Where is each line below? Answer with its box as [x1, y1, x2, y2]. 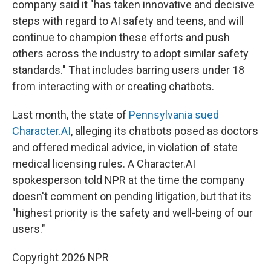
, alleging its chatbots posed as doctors [71, 124, 258, 137]
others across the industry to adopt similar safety [12, 47, 249, 60]
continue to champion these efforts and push [12, 30, 230, 44]
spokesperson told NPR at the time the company [12, 173, 245, 186]
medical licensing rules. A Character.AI [12, 157, 195, 170]
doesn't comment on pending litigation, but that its [12, 189, 252, 203]
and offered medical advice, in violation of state [12, 140, 238, 154]
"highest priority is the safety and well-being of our [12, 206, 253, 219]
